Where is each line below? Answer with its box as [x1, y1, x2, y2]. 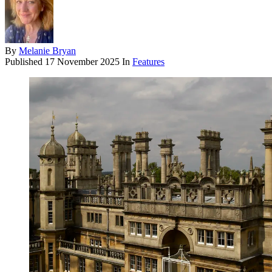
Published [5, 56, 45, 67]
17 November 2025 [45, 56, 120, 67]
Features [132, 56, 165, 67]
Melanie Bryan [19, 45, 76, 56]
